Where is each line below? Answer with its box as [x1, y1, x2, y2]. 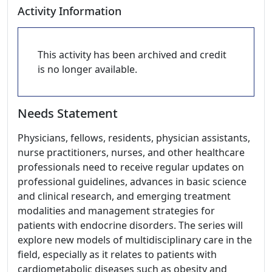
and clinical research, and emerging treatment [18, 189, 231, 203]
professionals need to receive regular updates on [18, 160, 244, 174]
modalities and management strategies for [18, 204, 215, 217]
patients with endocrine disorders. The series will [18, 219, 243, 232]
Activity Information [18, 4, 121, 18]
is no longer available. [38, 63, 137, 76]
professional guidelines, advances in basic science [18, 175, 246, 188]
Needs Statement [18, 105, 118, 121]
